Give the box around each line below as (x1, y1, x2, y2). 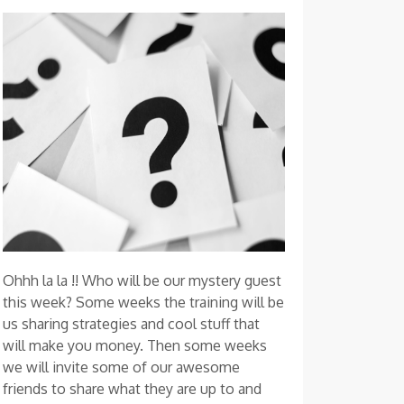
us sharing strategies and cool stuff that (2, 315, 260, 334)
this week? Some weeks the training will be (2, 293, 284, 312)
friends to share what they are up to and (2, 380, 262, 399)
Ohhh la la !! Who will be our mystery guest (2, 271, 281, 290)
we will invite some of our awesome (2, 358, 240, 377)
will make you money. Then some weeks (2, 336, 267, 355)
